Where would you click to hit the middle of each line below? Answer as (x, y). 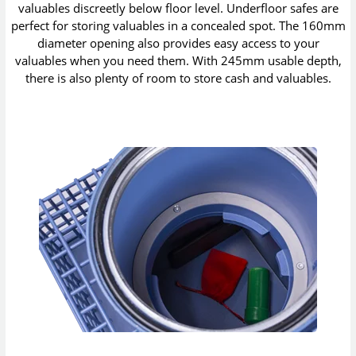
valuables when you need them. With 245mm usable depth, (178, 61)
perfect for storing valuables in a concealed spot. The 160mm (178, 26)
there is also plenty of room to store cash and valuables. (178, 78)
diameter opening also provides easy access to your (178, 43)
